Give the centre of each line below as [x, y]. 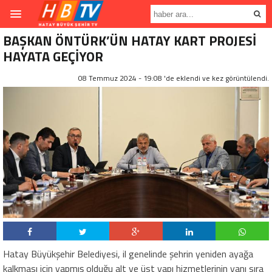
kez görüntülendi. [240, 78]
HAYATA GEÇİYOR [53, 56]
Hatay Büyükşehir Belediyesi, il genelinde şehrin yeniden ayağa [128, 253]
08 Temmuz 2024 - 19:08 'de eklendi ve [145, 78]
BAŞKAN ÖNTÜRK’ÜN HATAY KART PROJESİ [130, 41]
